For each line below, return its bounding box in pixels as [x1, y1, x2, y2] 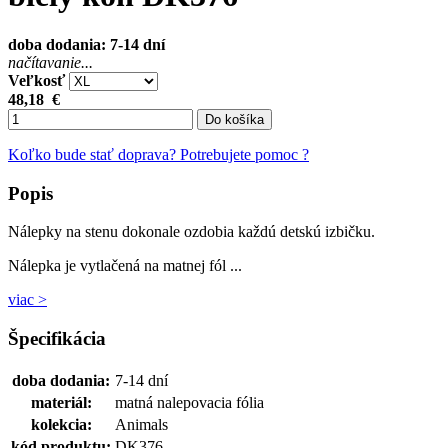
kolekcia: [30, 415, 92, 433]
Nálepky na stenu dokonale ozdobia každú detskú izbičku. [8, 223, 375, 241]
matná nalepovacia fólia [115, 393, 264, 411]
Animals [115, 415, 168, 433]
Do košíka [205, 111, 264, 127]
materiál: [30, 393, 92, 411]
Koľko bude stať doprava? [8, 145, 176, 163]
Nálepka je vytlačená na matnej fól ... [8, 257, 242, 275]
